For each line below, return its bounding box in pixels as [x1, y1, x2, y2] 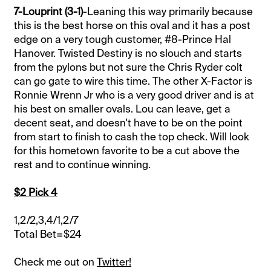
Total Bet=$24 [14, 227, 82, 241]
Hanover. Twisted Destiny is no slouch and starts [14, 46, 243, 60]
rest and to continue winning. [14, 157, 151, 171]
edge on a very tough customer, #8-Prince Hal [14, 32, 232, 46]
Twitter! [97, 255, 132, 269]
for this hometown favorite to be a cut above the [14, 143, 240, 157]
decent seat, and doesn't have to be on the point [14, 116, 243, 129]
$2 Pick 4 [14, 185, 58, 199]
